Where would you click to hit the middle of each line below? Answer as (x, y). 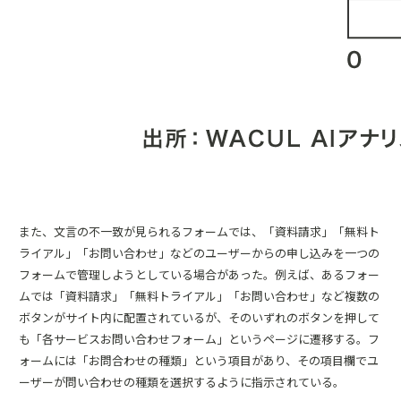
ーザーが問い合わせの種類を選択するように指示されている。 (182, 382)
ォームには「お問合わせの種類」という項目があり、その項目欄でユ (199, 360)
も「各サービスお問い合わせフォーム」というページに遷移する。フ (199, 339)
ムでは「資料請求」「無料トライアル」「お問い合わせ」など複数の (199, 296)
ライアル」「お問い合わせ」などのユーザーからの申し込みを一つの (199, 253)
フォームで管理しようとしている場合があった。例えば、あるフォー (199, 274)
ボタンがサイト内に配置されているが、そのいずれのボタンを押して (199, 317)
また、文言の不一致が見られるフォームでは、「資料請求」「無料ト (199, 231)
